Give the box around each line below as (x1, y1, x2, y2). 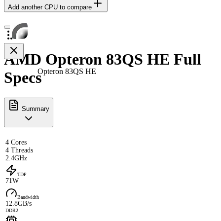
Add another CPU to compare (8, 3, 92, 11)
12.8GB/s (5, 199, 32, 207)
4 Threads (5, 146, 33, 154)
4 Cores (5, 138, 27, 146)
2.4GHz (5, 154, 27, 162)
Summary (20, 105, 49, 112)
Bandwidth (17, 194, 39, 200)
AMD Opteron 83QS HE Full (4, 50, 201, 69)
